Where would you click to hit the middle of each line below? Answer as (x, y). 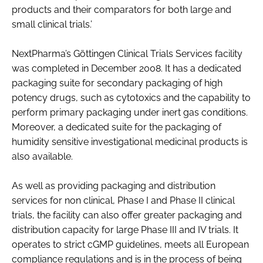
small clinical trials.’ (52, 24)
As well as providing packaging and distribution (114, 186)
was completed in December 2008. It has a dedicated (127, 68)
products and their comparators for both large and (122, 9)
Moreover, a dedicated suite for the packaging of (117, 127)
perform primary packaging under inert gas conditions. (130, 112)
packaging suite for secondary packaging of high (117, 83)
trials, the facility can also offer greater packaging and (127, 215)
